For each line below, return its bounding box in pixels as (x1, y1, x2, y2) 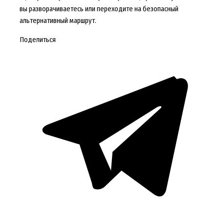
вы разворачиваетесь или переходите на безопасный (19, 4, 178, 14)
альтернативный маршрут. (19, 16, 96, 25)
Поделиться (19, 35, 56, 44)
